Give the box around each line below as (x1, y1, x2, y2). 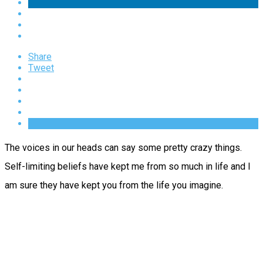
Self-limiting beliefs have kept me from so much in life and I (5, 161, 251, 173)
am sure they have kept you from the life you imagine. (5, 180, 223, 191)
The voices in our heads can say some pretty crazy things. (5, 142, 242, 154)
